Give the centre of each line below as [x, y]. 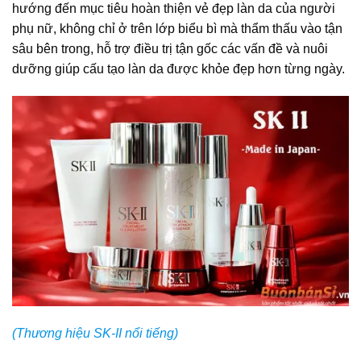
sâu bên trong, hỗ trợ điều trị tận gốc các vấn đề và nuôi [170, 48]
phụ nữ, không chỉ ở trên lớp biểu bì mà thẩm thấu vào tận [177, 28]
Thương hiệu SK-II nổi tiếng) [97, 333]
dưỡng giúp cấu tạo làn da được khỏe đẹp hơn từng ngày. [178, 68]
